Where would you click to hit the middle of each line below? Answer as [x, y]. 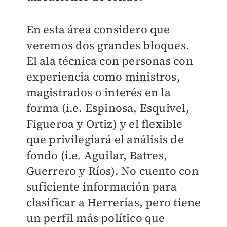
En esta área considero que [98, 30]
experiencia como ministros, [103, 77]
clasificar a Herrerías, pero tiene [113, 202]
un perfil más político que [96, 218]
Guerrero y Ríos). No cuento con [112, 171]
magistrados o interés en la [98, 92]
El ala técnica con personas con [109, 61]
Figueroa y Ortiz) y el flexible [104, 124]
